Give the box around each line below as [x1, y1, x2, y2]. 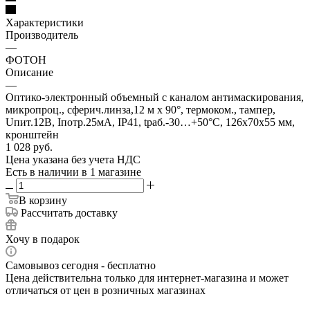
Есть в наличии [6, 165, 82, 178]
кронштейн [6, 128, 59, 140]
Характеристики [6, 16, 84, 28]
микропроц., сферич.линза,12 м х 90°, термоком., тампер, [6, 103, 275, 116]
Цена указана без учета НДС [6, 153, 140, 165]
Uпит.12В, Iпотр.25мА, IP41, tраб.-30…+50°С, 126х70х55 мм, [6, 116, 295, 128]
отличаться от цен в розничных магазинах [6, 284, 206, 296]
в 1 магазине [82, 165, 141, 178]
